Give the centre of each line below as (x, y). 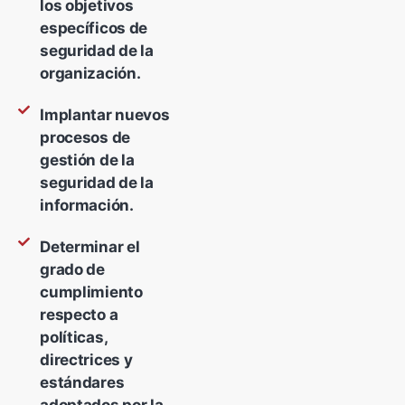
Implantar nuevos (105, 115)
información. (87, 206)
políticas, (74, 338)
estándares (82, 383)
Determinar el (90, 247)
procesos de (85, 138)
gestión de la (87, 160)
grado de (72, 270)
